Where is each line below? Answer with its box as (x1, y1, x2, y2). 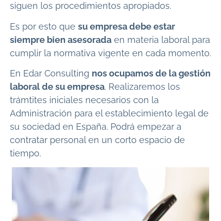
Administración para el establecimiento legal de (10, 108, 209, 119)
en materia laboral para (111, 34, 210, 45)
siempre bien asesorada (10, 34, 111, 45)
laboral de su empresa (10, 81, 105, 92)
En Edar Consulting (10, 68, 92, 79)
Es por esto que (10, 21, 78, 32)
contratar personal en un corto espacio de (10, 135, 185, 146)
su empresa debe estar (78, 21, 175, 32)
